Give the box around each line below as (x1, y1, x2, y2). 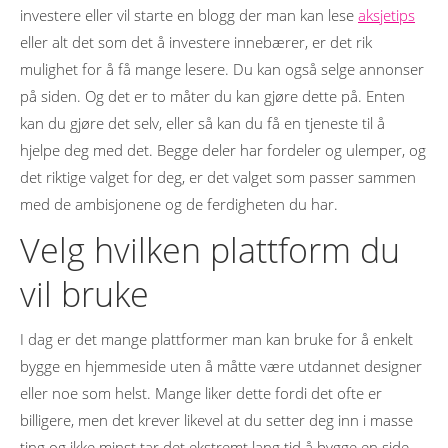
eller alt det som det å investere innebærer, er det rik (20, 32, 372, 52)
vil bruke (20, 271, 149, 317)
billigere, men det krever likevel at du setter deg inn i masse (20, 410, 413, 430)
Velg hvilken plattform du (20, 227, 400, 273)
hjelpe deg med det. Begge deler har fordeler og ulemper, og (20, 140, 426, 160)
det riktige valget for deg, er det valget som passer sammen (20, 167, 416, 187)
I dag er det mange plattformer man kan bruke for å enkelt (20, 329, 413, 349)
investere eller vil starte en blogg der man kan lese (20, 5, 358, 25)
